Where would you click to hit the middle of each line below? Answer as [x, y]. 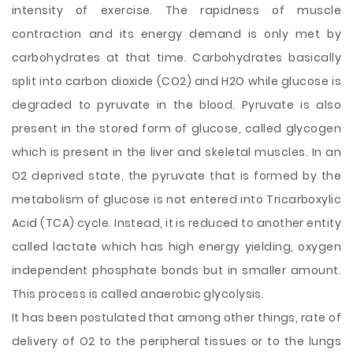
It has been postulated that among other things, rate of [176, 318]
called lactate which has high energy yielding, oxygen [176, 247]
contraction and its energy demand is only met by [176, 34]
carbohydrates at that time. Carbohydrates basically [176, 58]
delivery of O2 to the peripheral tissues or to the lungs [176, 341]
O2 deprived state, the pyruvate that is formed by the [176, 176]
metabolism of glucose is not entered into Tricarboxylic [176, 199]
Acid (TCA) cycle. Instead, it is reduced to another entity [176, 223]
